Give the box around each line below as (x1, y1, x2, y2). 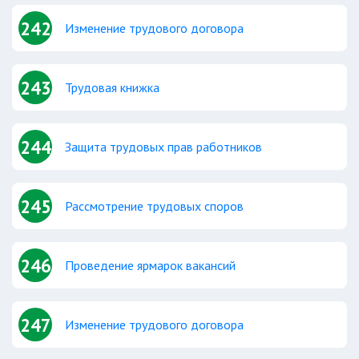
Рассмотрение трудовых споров (65, 198, 244, 214)
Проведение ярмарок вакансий (65, 257, 236, 273)
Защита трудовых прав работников (65, 139, 262, 155)
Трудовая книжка (65, 79, 159, 95)
